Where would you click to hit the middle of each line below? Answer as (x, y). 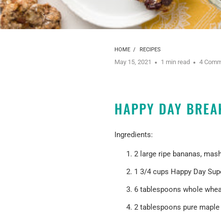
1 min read (175, 62)
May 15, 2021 (133, 62)
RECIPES (150, 50)
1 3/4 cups (152, 171)
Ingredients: (134, 134)
